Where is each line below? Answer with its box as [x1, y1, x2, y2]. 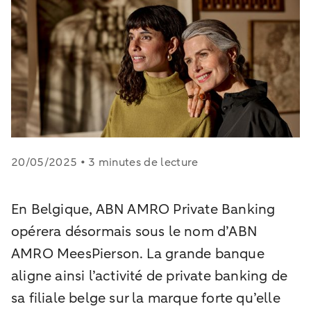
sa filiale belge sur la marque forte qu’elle [11, 288, 280, 308]
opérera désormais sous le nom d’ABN [11, 221, 258, 241]
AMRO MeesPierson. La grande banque [11, 244, 264, 263]
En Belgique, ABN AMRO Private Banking [11, 199, 276, 219]
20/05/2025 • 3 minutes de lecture [11, 154, 199, 170]
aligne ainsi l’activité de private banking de [11, 266, 288, 285]
